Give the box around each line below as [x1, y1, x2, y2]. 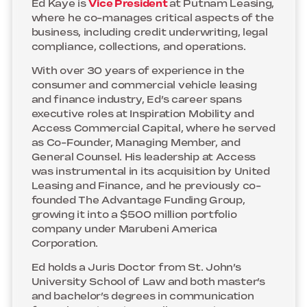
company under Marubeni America [31, 223, 218, 236]
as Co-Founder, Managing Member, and [31, 137, 241, 149]
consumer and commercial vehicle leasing [31, 79, 257, 92]
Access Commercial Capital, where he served [31, 123, 275, 135]
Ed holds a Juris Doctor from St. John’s [31, 262, 241, 274]
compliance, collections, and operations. [31, 41, 246, 53]
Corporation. [31, 238, 99, 250]
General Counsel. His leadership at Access [31, 151, 256, 164]
